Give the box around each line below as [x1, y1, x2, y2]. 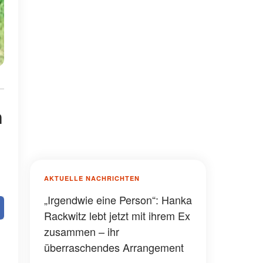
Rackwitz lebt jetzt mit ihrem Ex [44, 208, 190, 223]
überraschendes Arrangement [44, 240, 184, 255]
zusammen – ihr [44, 224, 119, 239]
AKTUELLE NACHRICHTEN [44, 174, 140, 183]
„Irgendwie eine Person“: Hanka [44, 192, 192, 207]
